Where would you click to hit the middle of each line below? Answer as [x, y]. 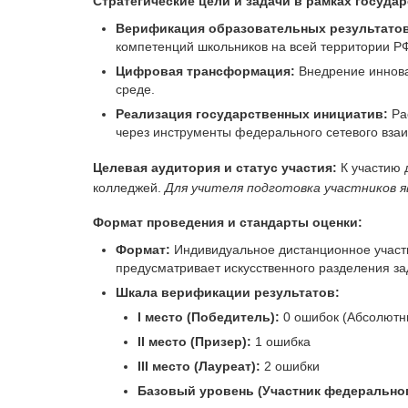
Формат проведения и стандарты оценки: [228, 222]
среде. [135, 89]
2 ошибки [290, 366]
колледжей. [129, 187]
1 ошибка [281, 342]
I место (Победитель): [209, 317]
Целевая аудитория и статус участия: [215, 167]
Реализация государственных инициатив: [251, 114]
